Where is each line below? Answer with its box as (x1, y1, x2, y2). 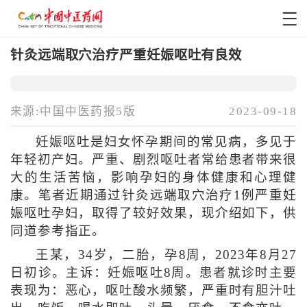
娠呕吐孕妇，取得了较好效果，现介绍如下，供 (10, 206, 297, 221)
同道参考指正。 (10, 224, 106, 238)
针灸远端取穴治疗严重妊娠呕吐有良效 (10, 47, 243, 62)
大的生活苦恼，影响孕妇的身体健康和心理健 (10, 171, 297, 185)
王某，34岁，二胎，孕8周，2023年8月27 (35, 248, 297, 262)
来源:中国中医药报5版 (10, 105, 136, 119)
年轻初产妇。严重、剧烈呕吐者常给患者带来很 (10, 153, 297, 167)
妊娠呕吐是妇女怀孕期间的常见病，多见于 (35, 135, 297, 149)
